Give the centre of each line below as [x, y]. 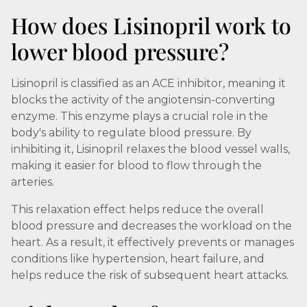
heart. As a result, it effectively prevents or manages [152, 242]
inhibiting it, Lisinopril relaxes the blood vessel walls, [150, 149]
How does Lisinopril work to [151, 25]
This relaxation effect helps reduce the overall [137, 209]
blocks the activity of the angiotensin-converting [143, 100]
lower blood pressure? [120, 51]
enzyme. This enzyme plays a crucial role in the [139, 116]
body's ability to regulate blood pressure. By [131, 133]
